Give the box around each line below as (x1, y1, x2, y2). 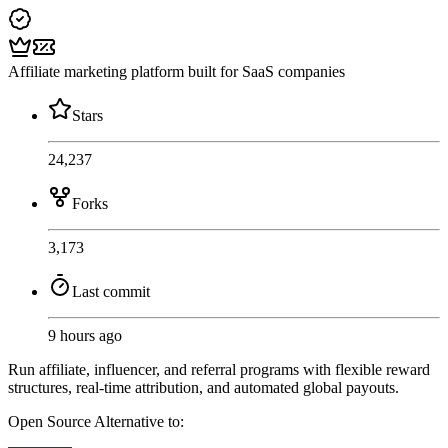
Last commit (72, 283, 150, 301)
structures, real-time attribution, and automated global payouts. (8, 379, 399, 397)
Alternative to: (94, 413, 184, 431)
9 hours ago (48, 327, 122, 345)
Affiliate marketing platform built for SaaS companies (8, 63, 345, 81)
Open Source (8, 413, 94, 431)
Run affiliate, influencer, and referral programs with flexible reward (8, 361, 430, 379)
